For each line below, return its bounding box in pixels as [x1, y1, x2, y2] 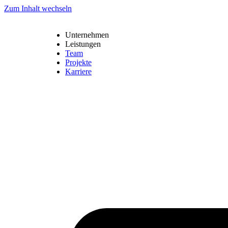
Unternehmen [65, 31, 109, 39]
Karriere [65, 67, 92, 76]
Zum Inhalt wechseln [4, 4, 72, 13]
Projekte [65, 58, 92, 67]
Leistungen [65, 40, 101, 48]
